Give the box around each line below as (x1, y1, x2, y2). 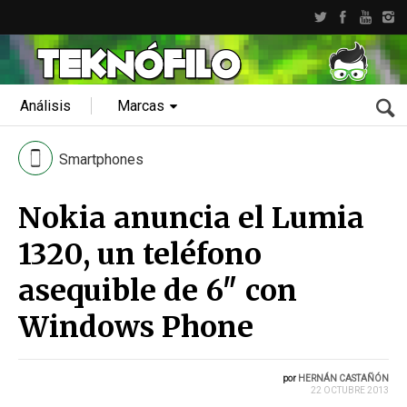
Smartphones (59, 151, 144, 168)
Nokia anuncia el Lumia (18, 200, 364, 236)
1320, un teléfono (18, 236, 262, 273)
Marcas (117, 97, 165, 114)
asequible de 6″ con (18, 273, 297, 309)
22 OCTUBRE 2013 (311, 385, 389, 395)
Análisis (20, 97, 71, 114)
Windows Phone (18, 309, 253, 345)
